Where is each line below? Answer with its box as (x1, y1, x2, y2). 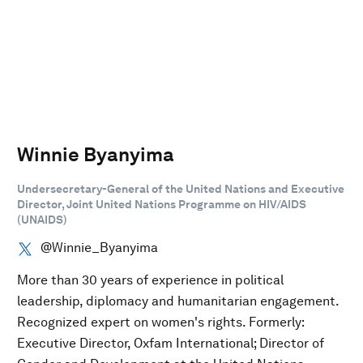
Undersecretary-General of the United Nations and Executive (17, 181, 344, 195)
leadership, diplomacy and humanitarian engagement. (17, 293, 339, 309)
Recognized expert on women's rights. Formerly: (17, 314, 304, 330)
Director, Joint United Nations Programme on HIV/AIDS (17, 197, 306, 211)
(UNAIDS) (17, 212, 67, 226)
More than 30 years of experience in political (17, 271, 284, 288)
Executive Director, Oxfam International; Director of (17, 335, 324, 351)
